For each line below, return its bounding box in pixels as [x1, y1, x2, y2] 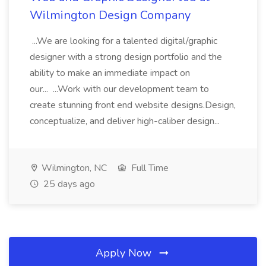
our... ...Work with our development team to [30, 83, 209, 96]
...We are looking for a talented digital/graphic [30, 34, 217, 47]
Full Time [129, 161, 169, 175]
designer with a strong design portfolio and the [30, 50, 222, 64]
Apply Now [96, 246, 154, 260]
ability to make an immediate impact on [30, 66, 190, 80]
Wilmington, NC [39, 161, 107, 175]
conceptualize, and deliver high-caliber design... [30, 115, 222, 128]
